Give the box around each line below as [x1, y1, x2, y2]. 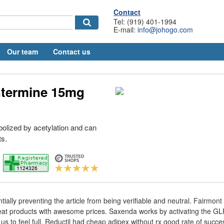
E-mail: [113, 24, 137, 34]
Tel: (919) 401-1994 [113, 16, 176, 26]
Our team [7, 46, 38, 56]
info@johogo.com [137, 24, 193, 34]
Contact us [53, 46, 90, 56]
